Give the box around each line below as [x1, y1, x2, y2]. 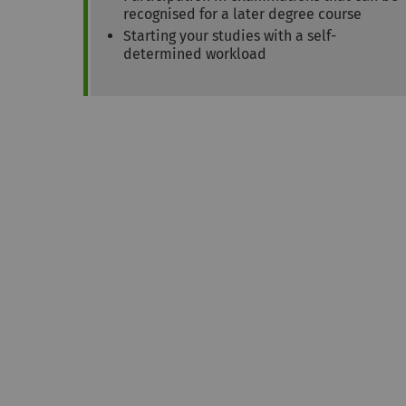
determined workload [123, 45, 266, 63]
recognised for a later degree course [123, 5, 362, 24]
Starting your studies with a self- [123, 27, 336, 45]
